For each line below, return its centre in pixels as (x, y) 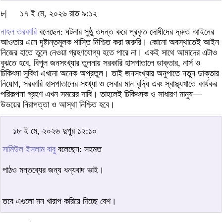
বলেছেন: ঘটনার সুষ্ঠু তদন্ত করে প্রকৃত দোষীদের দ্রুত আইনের (125, 31)
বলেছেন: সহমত (79, 149)
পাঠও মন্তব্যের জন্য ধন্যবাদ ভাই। (53, 170)
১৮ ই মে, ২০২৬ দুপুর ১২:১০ (55, 131)
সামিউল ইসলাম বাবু (29, 149)
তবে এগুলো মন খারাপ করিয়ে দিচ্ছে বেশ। (59, 201)
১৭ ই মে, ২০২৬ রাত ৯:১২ (58, 13)
